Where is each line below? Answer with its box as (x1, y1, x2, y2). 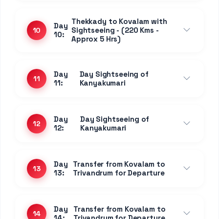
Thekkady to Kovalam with (71, 17, 167, 26)
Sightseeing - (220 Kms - (71, 25, 159, 35)
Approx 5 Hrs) (71, 34, 121, 44)
